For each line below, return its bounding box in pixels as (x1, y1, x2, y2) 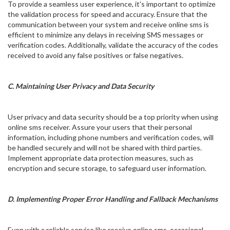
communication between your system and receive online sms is (8, 20, 209, 29)
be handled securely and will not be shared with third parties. (8, 143, 202, 152)
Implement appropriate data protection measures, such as (8, 154, 194, 163)
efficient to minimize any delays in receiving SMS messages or (8, 30, 203, 40)
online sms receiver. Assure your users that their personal (8, 123, 192, 132)
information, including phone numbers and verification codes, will (8, 133, 214, 142)
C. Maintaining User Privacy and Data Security (8, 82, 154, 91)
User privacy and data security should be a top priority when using (8, 112, 218, 122)
